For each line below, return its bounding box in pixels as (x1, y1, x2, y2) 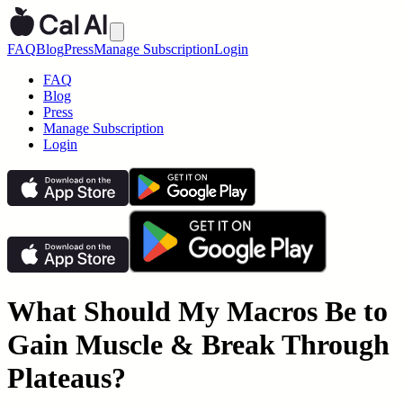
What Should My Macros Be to (7, 295, 388, 328)
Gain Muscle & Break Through (7, 328, 390, 362)
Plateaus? (7, 362, 126, 395)
